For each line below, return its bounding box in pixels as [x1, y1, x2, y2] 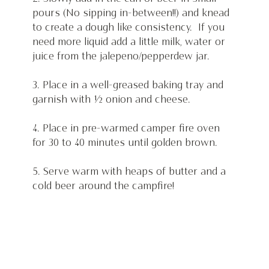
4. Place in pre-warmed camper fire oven [32, 124, 223, 134]
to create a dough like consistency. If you [32, 23, 228, 33]
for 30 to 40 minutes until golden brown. [32, 138, 217, 148]
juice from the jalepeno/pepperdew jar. [32, 52, 210, 62]
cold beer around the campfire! [32, 181, 177, 192]
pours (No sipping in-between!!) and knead [32, 8, 232, 19]
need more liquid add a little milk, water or [32, 37, 228, 47]
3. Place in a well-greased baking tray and [32, 80, 226, 91]
